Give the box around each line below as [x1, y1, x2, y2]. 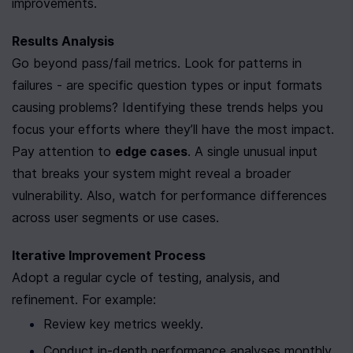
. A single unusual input [188, 143, 318, 159]
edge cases [115, 143, 188, 159]
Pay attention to [12, 143, 115, 159]
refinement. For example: [12, 292, 156, 307]
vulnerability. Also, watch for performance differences [12, 188, 327, 203]
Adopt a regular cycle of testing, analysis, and [12, 269, 281, 285]
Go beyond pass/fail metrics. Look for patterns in [12, 55, 302, 71]
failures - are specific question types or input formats [12, 77, 322, 93]
